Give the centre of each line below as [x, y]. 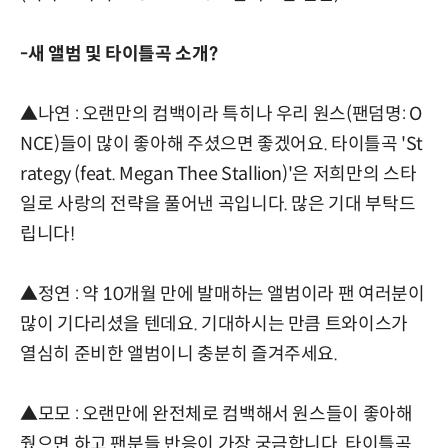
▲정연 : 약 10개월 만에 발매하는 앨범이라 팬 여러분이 [222, 293]
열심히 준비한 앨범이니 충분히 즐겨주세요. [179, 353]
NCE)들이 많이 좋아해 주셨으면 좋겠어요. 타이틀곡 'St [222, 143]
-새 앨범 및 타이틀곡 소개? [119, 53]
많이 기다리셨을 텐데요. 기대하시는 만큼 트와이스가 [214, 323]
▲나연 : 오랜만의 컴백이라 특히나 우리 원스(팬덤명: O [221, 113]
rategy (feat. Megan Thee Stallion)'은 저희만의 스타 [218, 173]
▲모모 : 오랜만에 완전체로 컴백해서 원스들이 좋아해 [216, 413]
